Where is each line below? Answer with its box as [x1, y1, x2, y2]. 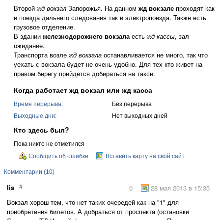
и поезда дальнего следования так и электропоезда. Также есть [14, 13, 206, 22]
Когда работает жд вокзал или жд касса [14, 85, 152, 95]
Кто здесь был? [14, 125, 69, 135]
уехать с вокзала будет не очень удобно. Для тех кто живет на [14, 59, 202, 69]
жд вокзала [69, 50, 102, 59]
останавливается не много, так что [102, 50, 208, 59]
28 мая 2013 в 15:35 [151, 183, 210, 192]
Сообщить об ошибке [28, 153, 88, 160]
